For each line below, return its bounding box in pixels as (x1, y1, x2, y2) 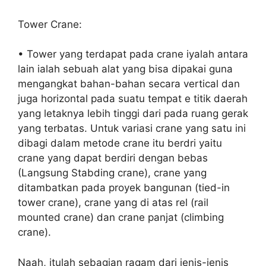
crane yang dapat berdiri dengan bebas (18, 152, 208, 164)
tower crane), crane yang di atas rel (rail (18, 197, 208, 209)
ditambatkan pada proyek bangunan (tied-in (18, 182, 230, 194)
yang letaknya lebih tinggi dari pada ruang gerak (18, 107, 248, 120)
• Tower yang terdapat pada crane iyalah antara (18, 48, 248, 61)
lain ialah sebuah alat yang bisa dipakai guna (18, 63, 233, 75)
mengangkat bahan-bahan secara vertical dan (18, 78, 240, 90)
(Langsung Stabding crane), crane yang (18, 167, 207, 179)
